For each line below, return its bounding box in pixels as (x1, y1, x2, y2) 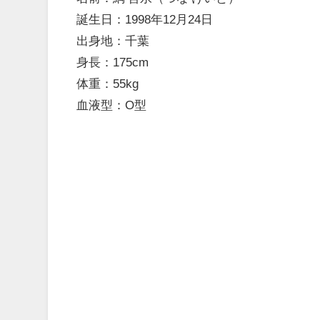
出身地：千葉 (76, 34, 150, 46)
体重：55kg (76, 76, 139, 89)
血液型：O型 (76, 98, 147, 111)
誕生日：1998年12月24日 (76, 12, 214, 25)
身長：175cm (76, 55, 149, 68)
